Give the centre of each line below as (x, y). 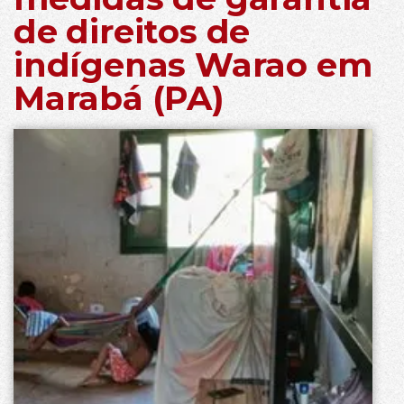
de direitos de (132, 32)
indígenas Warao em (193, 65)
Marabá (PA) (119, 98)
